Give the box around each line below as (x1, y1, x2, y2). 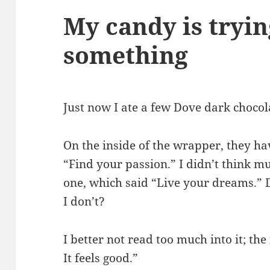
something (63, 39, 189, 71)
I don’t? (63, 193, 105, 210)
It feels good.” (63, 250, 139, 266)
